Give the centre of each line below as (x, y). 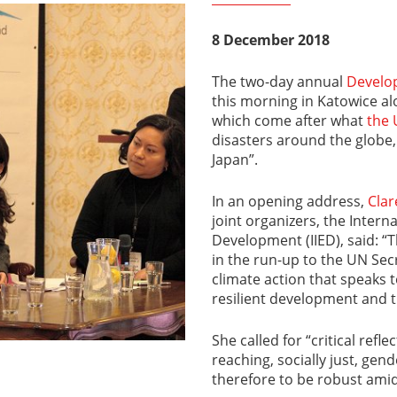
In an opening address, (290, 201)
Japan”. (235, 159)
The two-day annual (279, 81)
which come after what (289, 120)
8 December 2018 (271, 40)
